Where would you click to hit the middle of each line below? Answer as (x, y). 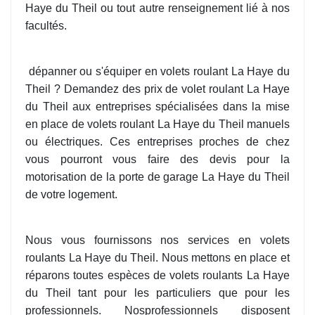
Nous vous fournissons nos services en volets (157, 240)
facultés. (46, 26)
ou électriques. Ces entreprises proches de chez (157, 142)
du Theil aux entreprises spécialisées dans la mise (157, 107)
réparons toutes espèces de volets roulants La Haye (157, 276)
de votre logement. (71, 195)
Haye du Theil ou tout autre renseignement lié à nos (157, 8)
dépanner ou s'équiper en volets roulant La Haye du (159, 72)
